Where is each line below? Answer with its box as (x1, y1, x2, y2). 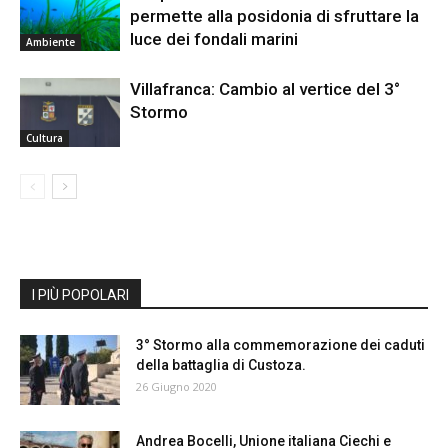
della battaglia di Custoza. (136, 357, 306, 373)
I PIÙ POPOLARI (32, 287, 129, 303)
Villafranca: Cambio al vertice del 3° (130, 79, 400, 99)
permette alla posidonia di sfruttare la (130, 6, 419, 26)
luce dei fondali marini (130, 29, 298, 49)
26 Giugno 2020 (136, 379, 217, 394)
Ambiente (26, 34, 75, 49)
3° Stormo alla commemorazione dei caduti (136, 337, 425, 353)
